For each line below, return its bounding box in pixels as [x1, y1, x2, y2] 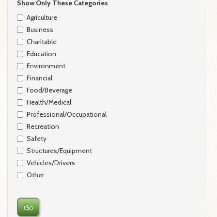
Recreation [26, 122, 59, 131]
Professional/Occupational [26, 109, 107, 119]
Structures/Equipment [26, 146, 92, 155]
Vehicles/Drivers [26, 158, 75, 167]
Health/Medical [26, 97, 71, 107]
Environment [26, 61, 65, 70]
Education [26, 49, 56, 58]
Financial [26, 73, 52, 82]
